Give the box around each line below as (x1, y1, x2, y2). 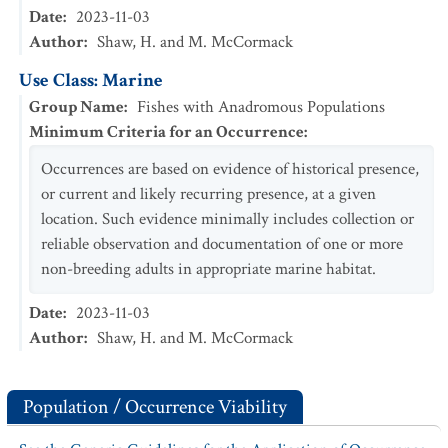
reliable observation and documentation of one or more (41, 233, 403, 255)
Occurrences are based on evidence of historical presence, (41, 158, 419, 180)
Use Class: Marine (19, 68, 163, 93)
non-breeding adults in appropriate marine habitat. (41, 258, 376, 280)
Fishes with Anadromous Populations (137, 96, 385, 118)
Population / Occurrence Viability (23, 394, 287, 420)
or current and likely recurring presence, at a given (41, 183, 376, 205)
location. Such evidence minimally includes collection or (41, 208, 414, 230)
